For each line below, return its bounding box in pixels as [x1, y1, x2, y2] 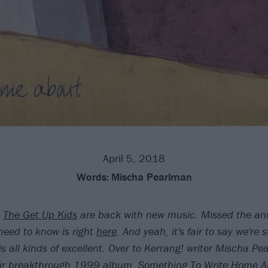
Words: [76, 169, 109, 184]
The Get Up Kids [2, 207, 77, 221]
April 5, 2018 [103, 151, 165, 165]
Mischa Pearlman [111, 169, 192, 184]
